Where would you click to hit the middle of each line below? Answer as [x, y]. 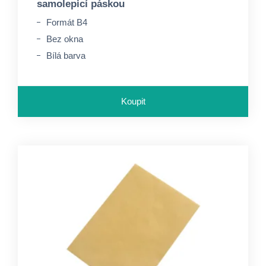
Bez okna [65, 39]
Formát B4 [67, 22]
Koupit [133, 101]
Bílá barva [66, 56]
